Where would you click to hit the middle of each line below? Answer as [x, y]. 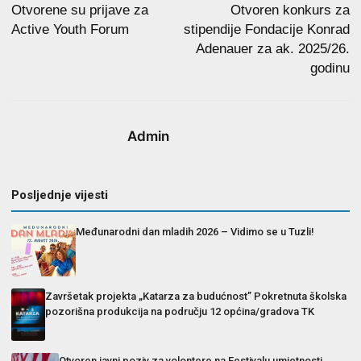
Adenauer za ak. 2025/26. [273, 49]
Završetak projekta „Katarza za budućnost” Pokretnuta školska [196, 296]
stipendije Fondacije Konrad [267, 29]
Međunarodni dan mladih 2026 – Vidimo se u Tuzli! [195, 232]
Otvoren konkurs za [290, 10]
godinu [330, 68]
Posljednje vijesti [60, 195]
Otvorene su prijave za [80, 10]
